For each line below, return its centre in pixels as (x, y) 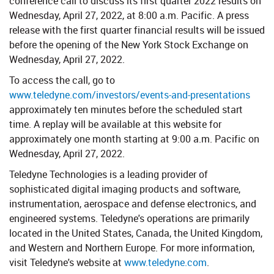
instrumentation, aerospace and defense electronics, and (133, 204)
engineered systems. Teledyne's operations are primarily (129, 218)
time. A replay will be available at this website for (115, 124)
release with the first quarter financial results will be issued (137, 30)
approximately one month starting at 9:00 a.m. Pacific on (134, 139)
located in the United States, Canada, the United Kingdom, (136, 233)
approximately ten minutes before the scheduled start (126, 109)
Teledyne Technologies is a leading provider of (109, 174)
